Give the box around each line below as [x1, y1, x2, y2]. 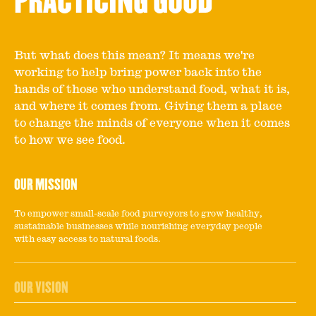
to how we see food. [14, 135, 126, 146]
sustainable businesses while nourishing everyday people [14, 222, 262, 231]
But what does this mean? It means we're [14, 50, 255, 61]
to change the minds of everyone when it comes [14, 118, 290, 129]
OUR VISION [14, 279, 68, 296]
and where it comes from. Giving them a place [14, 101, 282, 112]
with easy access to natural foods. [14, 235, 161, 243]
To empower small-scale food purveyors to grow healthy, [14, 209, 262, 218]
